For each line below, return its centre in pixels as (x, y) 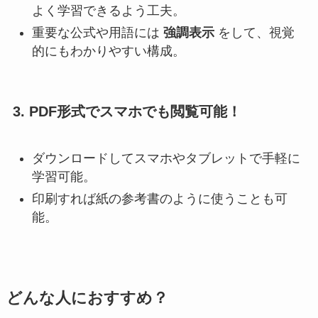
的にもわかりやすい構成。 (108, 51)
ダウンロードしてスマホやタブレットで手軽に (166, 159)
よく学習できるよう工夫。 (108, 11)
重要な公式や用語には (97, 32)
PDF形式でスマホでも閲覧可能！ (135, 111)
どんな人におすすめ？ (87, 298)
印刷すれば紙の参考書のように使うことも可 (159, 198)
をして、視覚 (254, 32)
